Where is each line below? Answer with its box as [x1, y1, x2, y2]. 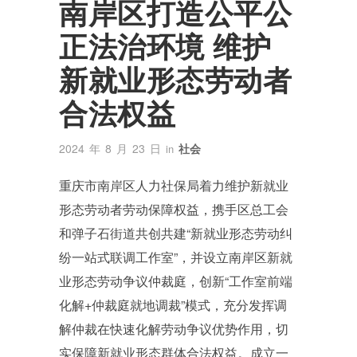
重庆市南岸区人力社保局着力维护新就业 [59, 176, 288, 194]
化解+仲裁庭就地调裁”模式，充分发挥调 [59, 296, 287, 314]
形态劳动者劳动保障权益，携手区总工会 [59, 200, 288, 218]
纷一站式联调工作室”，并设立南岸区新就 [59, 248, 292, 266]
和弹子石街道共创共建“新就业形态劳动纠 [59, 224, 292, 242]
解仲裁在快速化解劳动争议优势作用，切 [59, 320, 288, 338]
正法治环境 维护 [59, 25, 271, 66]
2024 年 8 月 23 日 [59, 140, 161, 156]
